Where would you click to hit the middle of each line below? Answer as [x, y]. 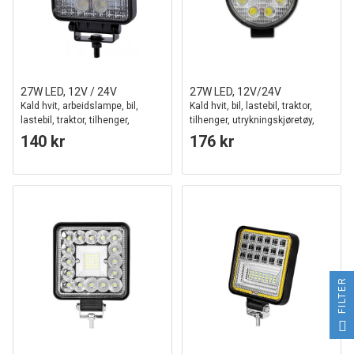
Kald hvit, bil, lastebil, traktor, [251, 106]
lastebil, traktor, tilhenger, [75, 120]
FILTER [342, 295]
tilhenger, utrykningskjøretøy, [252, 120]
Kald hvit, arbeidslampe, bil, [79, 106]
